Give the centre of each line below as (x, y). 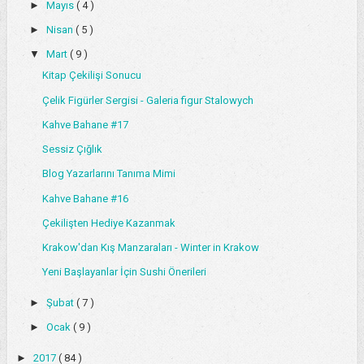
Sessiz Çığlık (73, 149)
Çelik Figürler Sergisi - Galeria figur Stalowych (148, 100)
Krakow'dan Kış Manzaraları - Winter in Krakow (151, 248)
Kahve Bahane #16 (86, 198)
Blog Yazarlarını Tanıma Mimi (109, 174)
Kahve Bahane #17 (86, 124)
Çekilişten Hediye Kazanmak (109, 223)
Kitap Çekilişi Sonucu (92, 76)
